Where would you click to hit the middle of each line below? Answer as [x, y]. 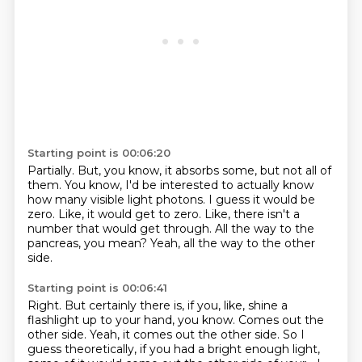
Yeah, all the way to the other [232, 243]
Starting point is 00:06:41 [97, 288]
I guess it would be [261, 200]
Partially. [52, 170]
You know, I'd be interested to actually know [189, 185]
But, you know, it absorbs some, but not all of [204, 170]
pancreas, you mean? [88, 243]
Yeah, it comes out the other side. [186, 335]
